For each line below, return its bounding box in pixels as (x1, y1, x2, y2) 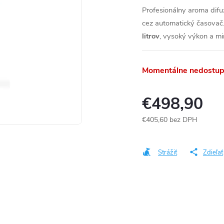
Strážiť (158, 148, 177, 157)
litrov (142, 31, 159, 41)
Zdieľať (203, 148, 223, 157)
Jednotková (141, 125, 176, 135)
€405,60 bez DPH (142, 114, 197, 124)
